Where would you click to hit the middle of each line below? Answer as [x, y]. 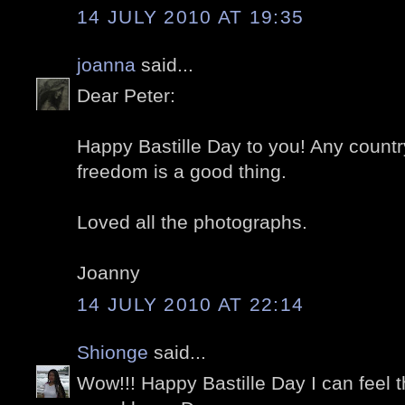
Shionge [113, 352]
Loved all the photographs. [192, 222]
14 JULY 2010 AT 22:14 [191, 304]
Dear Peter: [126, 96]
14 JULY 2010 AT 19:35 [191, 16]
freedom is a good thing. [182, 172]
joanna [106, 64]
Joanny [108, 273]
